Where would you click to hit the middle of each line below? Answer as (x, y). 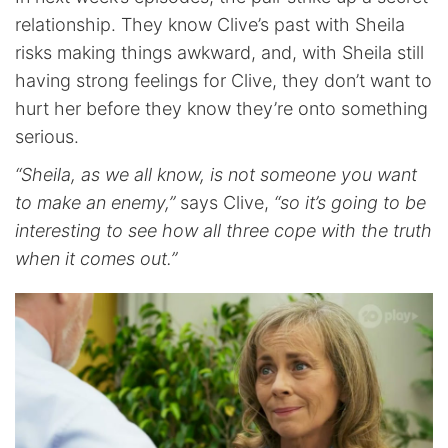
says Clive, (224, 202)
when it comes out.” (96, 258)
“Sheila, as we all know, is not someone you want (216, 174)
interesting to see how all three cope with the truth (223, 230)
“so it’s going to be (350, 202)
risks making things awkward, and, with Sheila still (219, 52)
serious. (47, 136)
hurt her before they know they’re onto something (221, 108)
